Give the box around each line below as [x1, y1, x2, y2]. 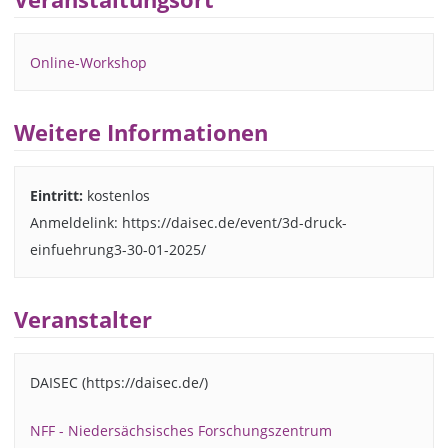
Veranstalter [14, 304, 153, 334]
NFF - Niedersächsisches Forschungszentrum [29, 421, 332, 441]
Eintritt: [29, 185, 83, 205]
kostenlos [82, 185, 150, 205]
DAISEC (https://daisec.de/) [29, 372, 208, 392]
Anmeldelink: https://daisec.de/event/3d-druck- [29, 212, 347, 232]
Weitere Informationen [14, 117, 269, 147]
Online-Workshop [29, 52, 147, 72]
